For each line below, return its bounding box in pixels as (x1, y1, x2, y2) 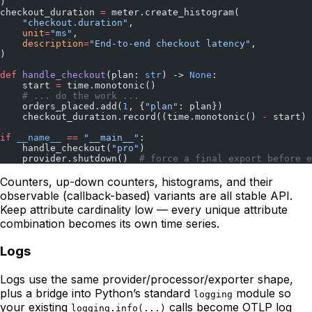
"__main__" (78, 132, 139, 143)
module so (233, 286, 291, 300)
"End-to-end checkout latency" (89, 38, 251, 49)
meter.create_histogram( (106, 6, 240, 17)
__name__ (11, 132, 61, 143)
